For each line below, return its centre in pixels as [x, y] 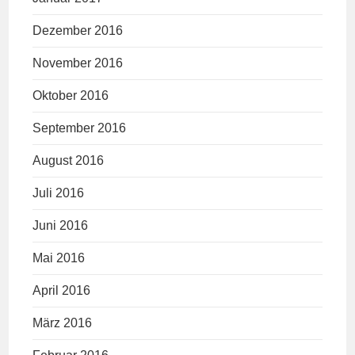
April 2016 [62, 291]
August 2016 [69, 161]
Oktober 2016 [71, 96]
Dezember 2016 [78, 31]
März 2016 [63, 323]
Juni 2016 [61, 226]
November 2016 [78, 63]
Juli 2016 [59, 193]
